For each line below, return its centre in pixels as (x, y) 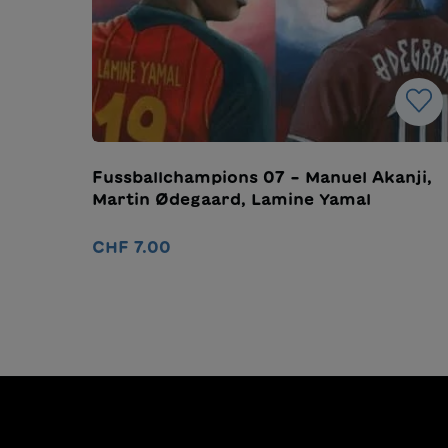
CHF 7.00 (131, 246)
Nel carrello (275, 298)
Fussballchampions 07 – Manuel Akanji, (262, 176)
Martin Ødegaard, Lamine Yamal (231, 198)
